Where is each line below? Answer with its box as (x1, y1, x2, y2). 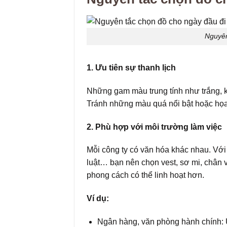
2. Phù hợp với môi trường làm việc (87, 122, 222, 131)
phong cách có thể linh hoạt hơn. (87, 171, 204, 180)
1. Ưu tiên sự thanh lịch (87, 63, 176, 72)
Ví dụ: (87, 194, 109, 203)
